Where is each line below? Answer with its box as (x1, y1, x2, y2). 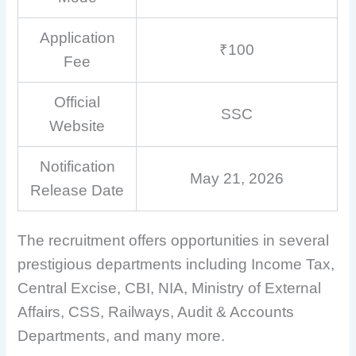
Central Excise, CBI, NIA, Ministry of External (17, 279, 322, 296)
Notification (39, 157, 115, 175)
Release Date (30, 181, 125, 199)
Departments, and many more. (17, 327, 226, 344)
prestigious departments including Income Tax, (17, 255, 335, 273)
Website (49, 117, 106, 134)
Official (54, 93, 101, 110)
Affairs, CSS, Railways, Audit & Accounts (17, 303, 295, 320)
